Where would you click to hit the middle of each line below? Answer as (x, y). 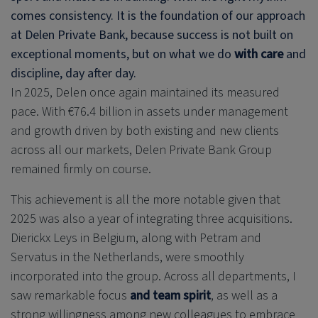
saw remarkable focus (70, 295)
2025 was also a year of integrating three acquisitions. (152, 219)
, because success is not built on (209, 35)
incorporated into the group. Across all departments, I (153, 276)
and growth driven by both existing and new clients (145, 131)
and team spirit (170, 295)
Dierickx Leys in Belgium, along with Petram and (136, 238)
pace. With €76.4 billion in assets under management (149, 111)
